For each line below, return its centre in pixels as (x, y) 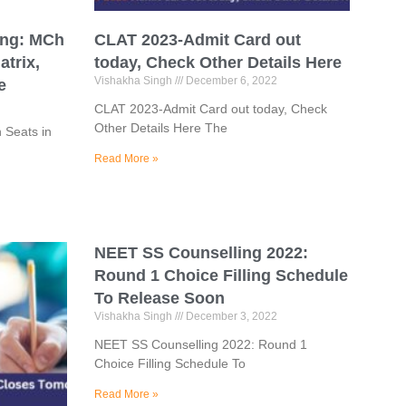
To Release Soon (159, 299)
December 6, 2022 (230, 81)
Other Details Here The (160, 128)
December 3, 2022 (230, 317)
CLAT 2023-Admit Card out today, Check (210, 109)
